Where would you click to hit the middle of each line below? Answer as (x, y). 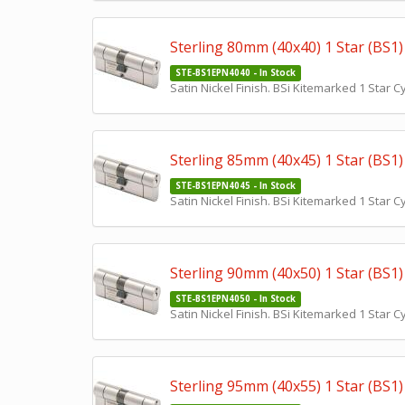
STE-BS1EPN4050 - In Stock (235, 299)
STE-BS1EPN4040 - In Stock (235, 73)
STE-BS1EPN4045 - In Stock (235, 186)
